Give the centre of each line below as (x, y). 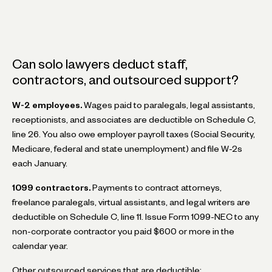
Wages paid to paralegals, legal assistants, (168, 105)
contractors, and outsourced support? (125, 80)
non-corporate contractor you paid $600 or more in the (123, 231)
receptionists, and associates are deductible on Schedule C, (134, 119)
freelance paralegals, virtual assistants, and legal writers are (131, 202)
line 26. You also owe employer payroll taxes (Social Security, (134, 134)
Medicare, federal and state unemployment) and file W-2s (127, 148)
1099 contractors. (51, 187)
